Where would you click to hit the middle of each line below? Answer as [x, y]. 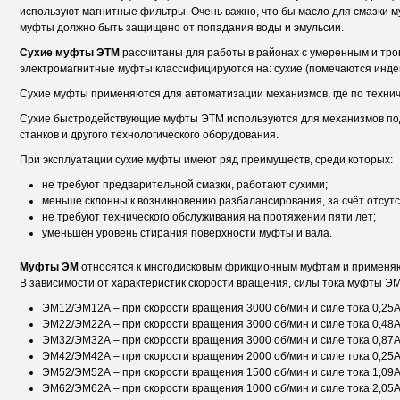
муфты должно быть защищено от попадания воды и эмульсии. [182, 28]
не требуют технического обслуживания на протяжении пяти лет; [209, 217]
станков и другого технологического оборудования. [149, 135]
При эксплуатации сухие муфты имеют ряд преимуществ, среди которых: [206, 160]
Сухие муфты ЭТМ [70, 53]
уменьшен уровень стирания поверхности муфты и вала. [187, 233]
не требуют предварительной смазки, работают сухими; [185, 185]
